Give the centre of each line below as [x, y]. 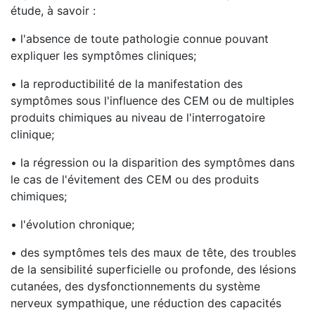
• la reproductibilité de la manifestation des [127, 84]
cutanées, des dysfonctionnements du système [135, 286]
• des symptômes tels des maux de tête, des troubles [153, 252]
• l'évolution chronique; [72, 224]
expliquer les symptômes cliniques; [103, 56]
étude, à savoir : [53, 11]
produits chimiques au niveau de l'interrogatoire [138, 117]
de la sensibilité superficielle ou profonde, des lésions [153, 269]
